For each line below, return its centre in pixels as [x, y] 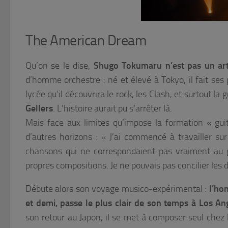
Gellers [39, 109]
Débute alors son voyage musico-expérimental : [117, 189]
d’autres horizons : [63, 137]
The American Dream [86, 41]
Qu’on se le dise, [60, 66]
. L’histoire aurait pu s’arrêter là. [112, 109]
